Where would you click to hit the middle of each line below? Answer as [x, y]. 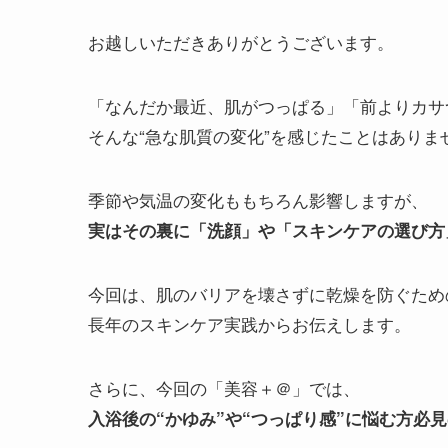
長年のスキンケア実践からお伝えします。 [249, 323]
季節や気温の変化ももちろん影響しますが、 [258, 199]
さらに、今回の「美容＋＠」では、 [224, 387]
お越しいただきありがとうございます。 [241, 41]
